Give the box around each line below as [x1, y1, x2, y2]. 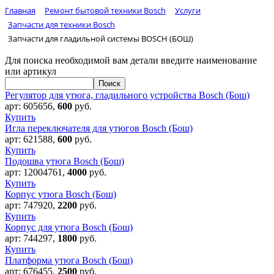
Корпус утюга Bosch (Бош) [5, 189, 116, 200]
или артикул [5, 66, 56, 77]
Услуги [175, 5, 201, 17]
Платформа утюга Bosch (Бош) [5, 255, 133, 266]
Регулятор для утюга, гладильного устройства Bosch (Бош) [5, 90, 250, 101]
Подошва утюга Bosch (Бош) [5, 156, 124, 167]
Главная [5, 5, 35, 17]
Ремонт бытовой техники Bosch [45, 5, 166, 17]
